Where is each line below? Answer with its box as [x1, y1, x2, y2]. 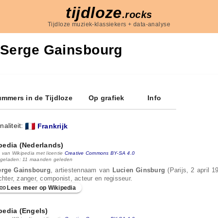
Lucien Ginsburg [112, 166, 165, 174]
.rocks [122, 9, 152, 20]
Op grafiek [89, 94, 125, 102]
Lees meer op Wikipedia [7, 184, 76, 192]
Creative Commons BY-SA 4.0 [64, 150, 135, 156]
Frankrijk [37, 122, 68, 130]
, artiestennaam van [50, 166, 112, 174]
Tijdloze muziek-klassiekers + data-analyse [47, 21, 171, 28]
